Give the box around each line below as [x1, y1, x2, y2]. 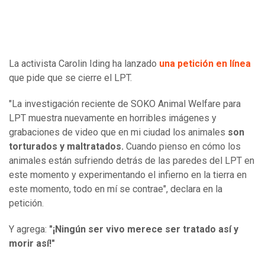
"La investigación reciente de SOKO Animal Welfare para [9, 98, 241, 110]
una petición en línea [159, 58, 251, 70]
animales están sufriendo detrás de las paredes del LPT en [9, 155, 254, 167]
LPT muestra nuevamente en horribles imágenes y [9, 112, 216, 124]
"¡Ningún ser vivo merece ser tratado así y [49, 224, 238, 235]
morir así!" [9, 238, 55, 250]
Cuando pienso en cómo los [124, 141, 241, 153]
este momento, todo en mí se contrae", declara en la [9, 183, 222, 195]
